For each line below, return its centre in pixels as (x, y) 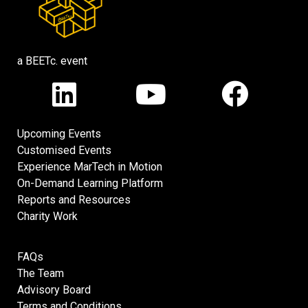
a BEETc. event (52, 61)
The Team (41, 273)
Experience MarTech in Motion (90, 167)
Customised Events (64, 151)
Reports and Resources (74, 200)
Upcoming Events (59, 134)
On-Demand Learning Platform (90, 184)
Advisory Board (54, 289)
